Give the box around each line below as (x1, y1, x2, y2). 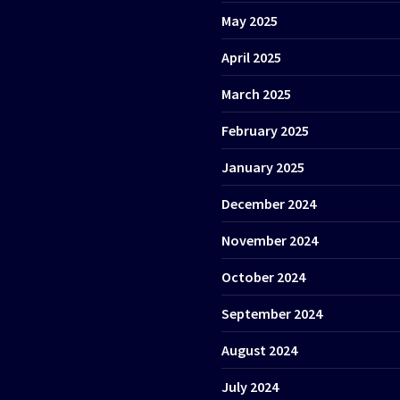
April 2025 (221, 47, 281, 66)
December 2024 (221, 194, 316, 212)
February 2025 (221, 121, 309, 139)
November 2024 (221, 230, 318, 249)
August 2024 (221, 340, 297, 359)
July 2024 (221, 377, 279, 396)
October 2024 (221, 267, 305, 286)
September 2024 (221, 304, 322, 322)
